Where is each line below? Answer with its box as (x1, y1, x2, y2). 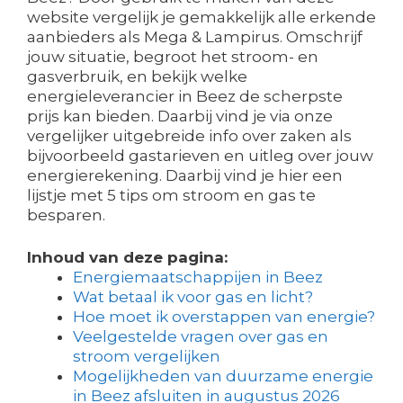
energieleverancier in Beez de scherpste (27, 86, 343, 105)
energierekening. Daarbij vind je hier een (27, 166, 343, 184)
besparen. (27, 205, 105, 224)
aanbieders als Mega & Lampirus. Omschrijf (27, 27, 363, 46)
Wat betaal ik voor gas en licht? (73, 288, 313, 306)
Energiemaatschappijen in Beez (73, 268, 323, 286)
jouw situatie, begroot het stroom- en (27, 47, 318, 66)
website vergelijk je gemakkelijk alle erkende (27, 7, 376, 26)
